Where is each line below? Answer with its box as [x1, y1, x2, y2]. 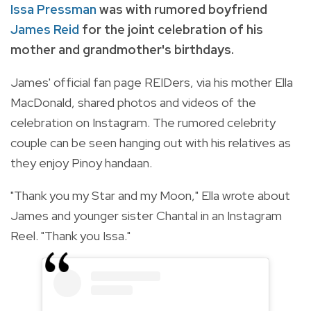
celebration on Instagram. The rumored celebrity [10, 114, 276, 131]
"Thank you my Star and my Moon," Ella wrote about [10, 187, 290, 203]
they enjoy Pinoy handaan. [10, 154, 152, 171]
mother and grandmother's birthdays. [10, 41, 234, 58]
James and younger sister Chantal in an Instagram [10, 207, 282, 224]
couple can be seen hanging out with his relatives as [10, 134, 291, 151]
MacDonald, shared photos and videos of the [10, 94, 256, 110]
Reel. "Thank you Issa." [10, 227, 131, 244]
